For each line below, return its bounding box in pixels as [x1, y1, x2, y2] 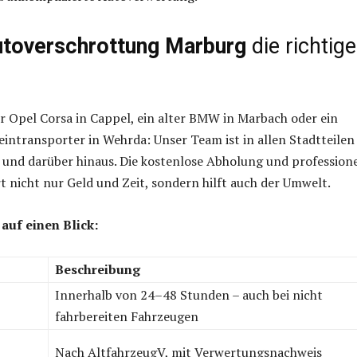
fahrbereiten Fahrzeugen [55, 308, 198, 326]
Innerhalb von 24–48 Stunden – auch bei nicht [55, 286, 323, 304]
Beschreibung [55, 261, 140, 279]
